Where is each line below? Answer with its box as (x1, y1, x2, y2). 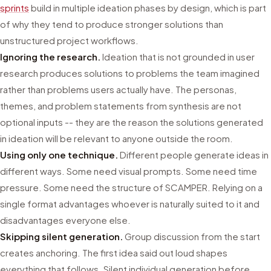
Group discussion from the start (123, 230, 260, 242)
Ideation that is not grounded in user (100, 51, 255, 62)
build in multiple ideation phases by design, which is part (29, 2, 266, 13)
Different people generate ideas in (118, 149, 269, 160)
